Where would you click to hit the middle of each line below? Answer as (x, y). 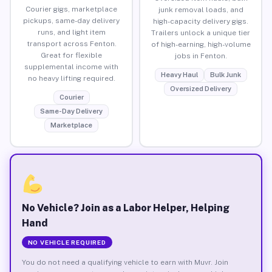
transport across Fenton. (71, 43)
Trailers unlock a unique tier (201, 32)
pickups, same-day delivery (71, 20)
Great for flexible (71, 55)
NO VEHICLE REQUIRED (67, 242)
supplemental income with (71, 66)
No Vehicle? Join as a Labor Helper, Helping (125, 208)
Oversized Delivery (201, 88)
